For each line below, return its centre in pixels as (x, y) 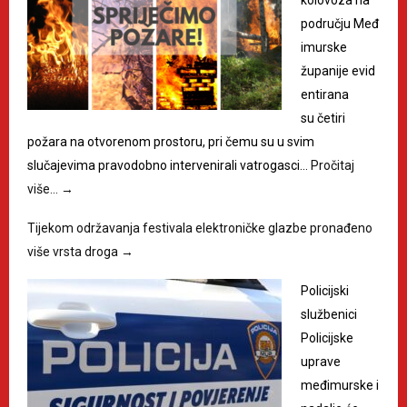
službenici (329, 314)
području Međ (340, 23)
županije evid (338, 70)
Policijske (327, 338)
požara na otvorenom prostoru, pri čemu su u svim (171, 141)
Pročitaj (333, 165)
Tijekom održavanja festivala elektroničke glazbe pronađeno (200, 228)
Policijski (325, 290)
